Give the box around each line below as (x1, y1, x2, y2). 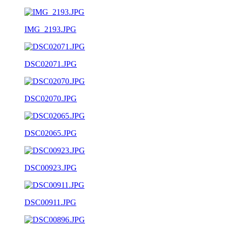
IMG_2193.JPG (24, 24, 76, 34)
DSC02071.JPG (24, 59, 77, 68)
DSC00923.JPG (24, 163, 77, 172)
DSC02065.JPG (24, 128, 77, 137)
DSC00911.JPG (24, 197, 76, 207)
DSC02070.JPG (24, 94, 77, 103)
